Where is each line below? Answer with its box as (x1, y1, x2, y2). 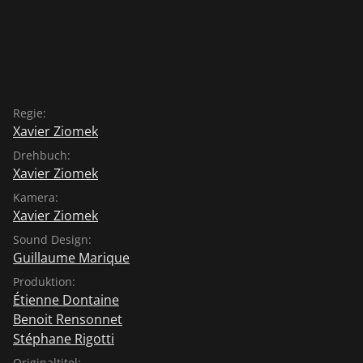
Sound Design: (13, 231, 92, 247)
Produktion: (13, 273, 75, 289)
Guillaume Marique (13, 248, 130, 267)
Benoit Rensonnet (13, 310, 122, 328)
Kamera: (13, 189, 58, 205)
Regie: (13, 105, 46, 121)
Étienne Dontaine (13, 290, 119, 309)
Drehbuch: (13, 147, 70, 163)
